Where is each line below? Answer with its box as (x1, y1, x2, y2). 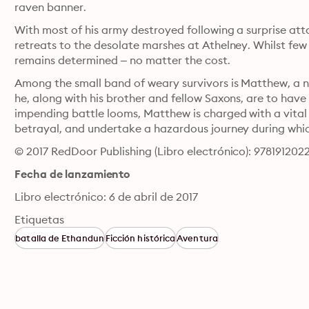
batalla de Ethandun (15, 232, 104, 243)
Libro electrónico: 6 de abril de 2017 (14, 190, 198, 203)
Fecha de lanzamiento (14, 167, 130, 181)
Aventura (177, 232, 218, 243)
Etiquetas (14, 212, 65, 226)
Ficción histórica (105, 232, 176, 243)
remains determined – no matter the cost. (14, 53, 230, 67)
